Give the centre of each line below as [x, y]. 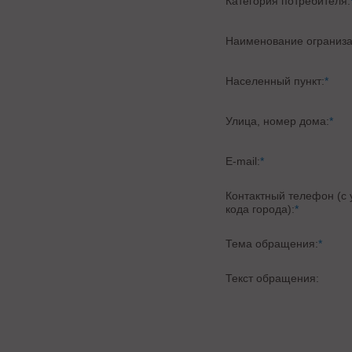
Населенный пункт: [275, 81]
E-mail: [243, 161]
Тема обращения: [272, 244]
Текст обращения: [273, 278]
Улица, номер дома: [278, 121]
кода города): [260, 209]
